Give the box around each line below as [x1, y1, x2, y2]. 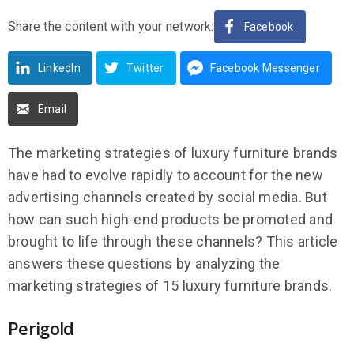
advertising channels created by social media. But [8, 189, 327, 206]
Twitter [126, 62, 164, 75]
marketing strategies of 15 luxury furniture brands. [8, 277, 333, 295]
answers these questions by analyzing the [8, 255, 281, 273]
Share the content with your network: [8, 19, 214, 35]
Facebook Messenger [209, 62, 320, 75]
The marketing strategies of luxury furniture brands [8, 145, 338, 162]
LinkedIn [38, 62, 81, 75]
